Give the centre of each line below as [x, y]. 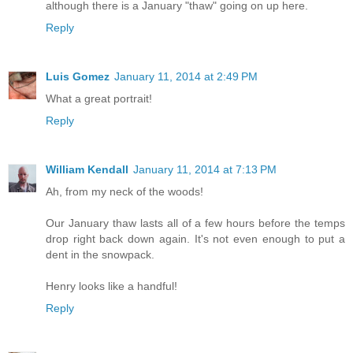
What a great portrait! [99, 99]
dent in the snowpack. [100, 255]
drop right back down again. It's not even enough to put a [195, 239]
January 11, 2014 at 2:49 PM [186, 77]
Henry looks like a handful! [111, 286]
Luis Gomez [78, 77]
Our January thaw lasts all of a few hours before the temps [195, 223]
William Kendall [87, 170]
